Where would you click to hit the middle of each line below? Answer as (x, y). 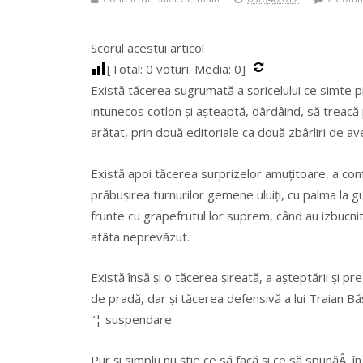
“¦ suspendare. (132, 319)
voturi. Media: (194, 69)
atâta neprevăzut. (140, 236)
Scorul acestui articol (147, 48)
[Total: (126, 69)
